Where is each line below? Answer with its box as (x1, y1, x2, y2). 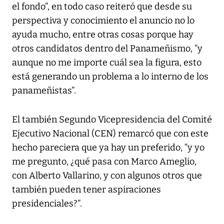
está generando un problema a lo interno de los (12, 71, 208, 82)
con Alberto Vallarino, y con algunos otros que (12, 170, 202, 181)
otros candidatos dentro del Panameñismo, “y (12, 43, 202, 54)
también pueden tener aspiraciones (12, 184, 161, 195)
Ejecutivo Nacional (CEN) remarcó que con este (12, 128, 208, 139)
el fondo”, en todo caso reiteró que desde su (12, 1, 192, 12)
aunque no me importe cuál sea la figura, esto (12, 57, 201, 68)
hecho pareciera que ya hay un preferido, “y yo (12, 142, 204, 153)
